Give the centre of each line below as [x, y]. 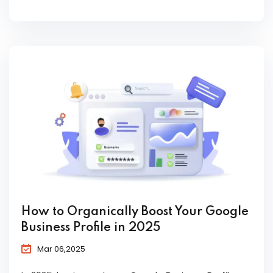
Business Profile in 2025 [91, 228]
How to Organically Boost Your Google [135, 212]
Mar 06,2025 [61, 249]
